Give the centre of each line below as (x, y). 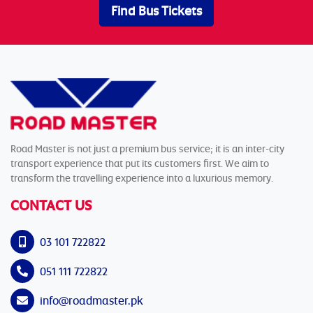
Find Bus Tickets (156, 10)
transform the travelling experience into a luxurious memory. (142, 177)
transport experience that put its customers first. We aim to (140, 163)
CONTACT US (51, 204)
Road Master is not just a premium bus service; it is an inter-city (147, 148)
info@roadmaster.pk (90, 300)
